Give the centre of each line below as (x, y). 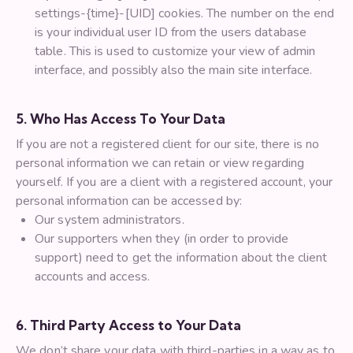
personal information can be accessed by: (129, 201)
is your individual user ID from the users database (171, 33)
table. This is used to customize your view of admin (175, 52)
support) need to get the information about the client (181, 258)
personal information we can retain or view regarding (160, 163)
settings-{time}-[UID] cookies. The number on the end (185, 14)
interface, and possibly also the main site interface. (174, 71)
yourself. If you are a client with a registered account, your (175, 182)
